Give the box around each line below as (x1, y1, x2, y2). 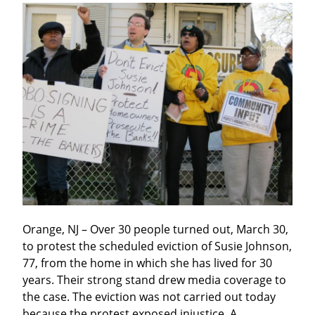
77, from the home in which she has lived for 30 (22, 255, 272, 271)
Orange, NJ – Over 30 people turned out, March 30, (22, 221, 288, 238)
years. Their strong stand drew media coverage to (22, 272, 286, 288)
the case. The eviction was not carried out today (22, 289, 276, 305)
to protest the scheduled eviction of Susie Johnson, (22, 238, 292, 255)
